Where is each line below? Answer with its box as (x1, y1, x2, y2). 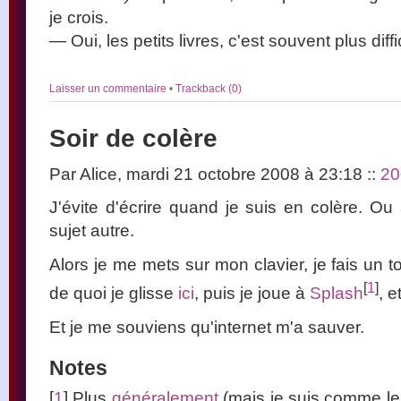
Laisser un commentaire (49, 82, 169, 94)
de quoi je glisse (49, 283, 178, 303)
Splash (310, 283, 363, 303)
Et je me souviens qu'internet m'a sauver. (49, 317, 364, 337)
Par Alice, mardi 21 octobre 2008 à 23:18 (49, 163, 367, 183)
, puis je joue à (194, 283, 310, 303)
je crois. (49, 6, 108, 27)
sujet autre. (49, 219, 134, 240)
